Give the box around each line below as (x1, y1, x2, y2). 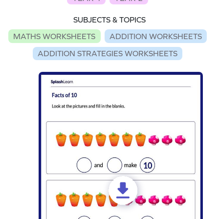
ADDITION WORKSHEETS (109, 31, 202, 41)
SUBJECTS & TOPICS (73, 15, 146, 24)
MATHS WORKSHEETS (13, 31, 96, 41)
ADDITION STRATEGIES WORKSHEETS (38, 49, 177, 58)
